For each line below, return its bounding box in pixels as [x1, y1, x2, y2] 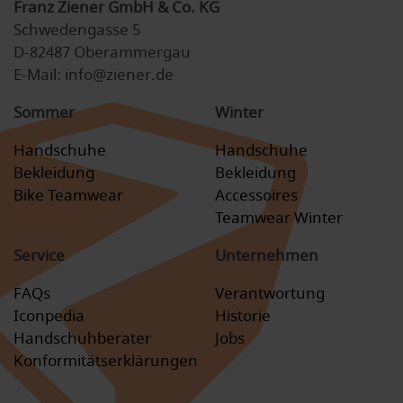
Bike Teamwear [13, 184, 123, 207]
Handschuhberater [13, 327, 151, 350]
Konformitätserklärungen [13, 349, 198, 372]
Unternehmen [215, 244, 318, 267]
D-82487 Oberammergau [13, 40, 191, 64]
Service [13, 244, 65, 267]
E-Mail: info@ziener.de [13, 63, 174, 86]
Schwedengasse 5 [13, 18, 140, 41]
